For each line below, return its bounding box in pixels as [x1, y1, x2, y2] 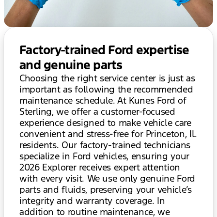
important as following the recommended [19, 83, 193, 95]
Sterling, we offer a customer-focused [19, 106, 175, 118]
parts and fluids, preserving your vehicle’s [19, 184, 192, 196]
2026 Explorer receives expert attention [19, 161, 180, 173]
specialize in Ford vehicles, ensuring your [19, 150, 189, 162]
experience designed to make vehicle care [19, 117, 191, 129]
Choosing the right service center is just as [19, 72, 195, 84]
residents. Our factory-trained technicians [19, 139, 190, 151]
